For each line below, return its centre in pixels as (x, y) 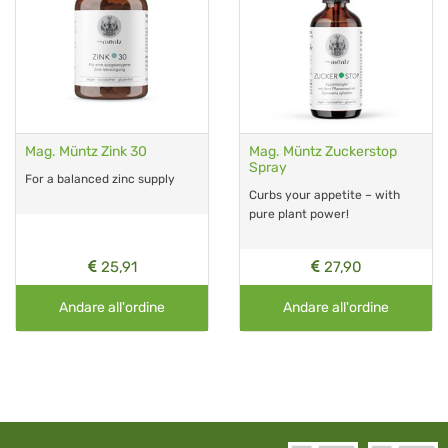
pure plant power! (299, 213)
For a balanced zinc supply (100, 178)
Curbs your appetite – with (324, 194)
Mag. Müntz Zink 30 (86, 151)
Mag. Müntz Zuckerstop (323, 151)
